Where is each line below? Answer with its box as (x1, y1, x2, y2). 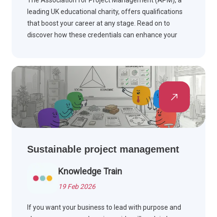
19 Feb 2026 (58, 183, 95, 191)
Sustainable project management (27, 144, 179, 155)
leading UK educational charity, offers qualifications (27, 8, 183, 16)
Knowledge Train (58, 166, 122, 177)
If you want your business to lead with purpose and (27, 203, 181, 212)
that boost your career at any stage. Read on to (27, 19, 170, 28)
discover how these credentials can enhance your (27, 31, 177, 39)
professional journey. (27, 43, 91, 51)
